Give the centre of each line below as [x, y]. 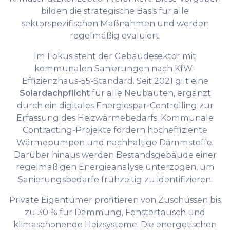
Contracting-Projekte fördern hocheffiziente [115, 130]
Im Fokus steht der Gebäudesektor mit [115, 56]
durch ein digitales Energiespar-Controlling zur [115, 106]
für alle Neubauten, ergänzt [150, 93]
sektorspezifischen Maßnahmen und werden [115, 23]
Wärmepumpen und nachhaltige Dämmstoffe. [115, 142]
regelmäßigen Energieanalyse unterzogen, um [115, 167]
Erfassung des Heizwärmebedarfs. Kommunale [115, 118]
